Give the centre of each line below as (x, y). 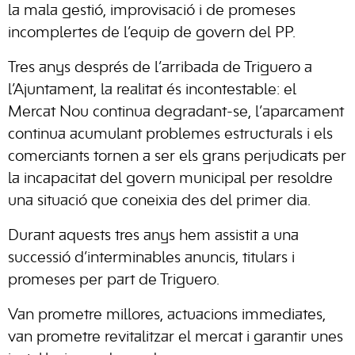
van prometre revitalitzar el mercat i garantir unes (176, 337)
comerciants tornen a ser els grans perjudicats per (177, 157)
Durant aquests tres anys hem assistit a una (153, 236)
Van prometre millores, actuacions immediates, (167, 315)
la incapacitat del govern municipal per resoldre (170, 179)
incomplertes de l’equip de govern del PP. (152, 33)
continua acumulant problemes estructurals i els (170, 134)
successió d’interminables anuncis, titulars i (151, 258)
